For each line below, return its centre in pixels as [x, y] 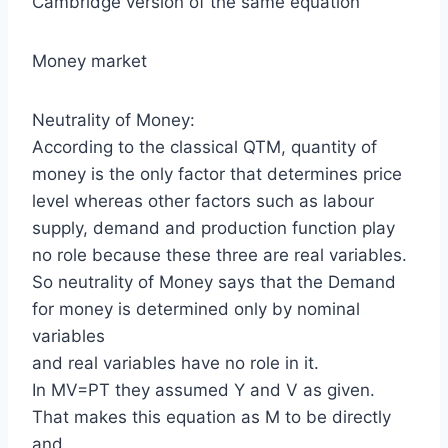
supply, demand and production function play [213, 227]
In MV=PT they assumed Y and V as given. [203, 389]
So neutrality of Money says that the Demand [214, 281]
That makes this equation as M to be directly [211, 416]
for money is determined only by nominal [196, 308]
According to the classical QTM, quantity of [204, 146]
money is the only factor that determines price [217, 173]
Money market [89, 60]
